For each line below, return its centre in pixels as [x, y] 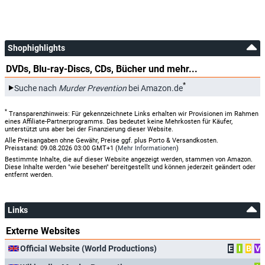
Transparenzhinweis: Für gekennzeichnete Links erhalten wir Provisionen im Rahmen [133, 114]
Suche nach [36, 88]
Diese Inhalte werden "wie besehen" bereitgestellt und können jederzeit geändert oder [130, 167]
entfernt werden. [29, 174]
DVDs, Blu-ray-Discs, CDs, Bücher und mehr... [102, 69]
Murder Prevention [93, 88]
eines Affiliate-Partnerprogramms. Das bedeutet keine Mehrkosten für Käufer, [119, 121]
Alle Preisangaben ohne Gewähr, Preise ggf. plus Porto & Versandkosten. [112, 140]
